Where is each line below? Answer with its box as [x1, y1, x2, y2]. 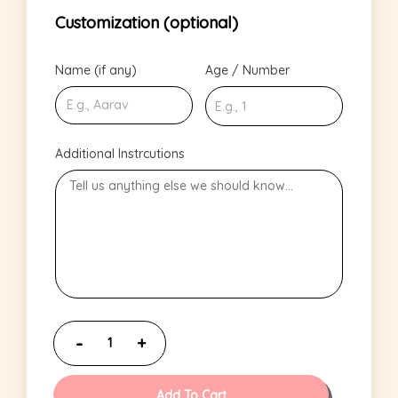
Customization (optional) [55, 12, 238, 34]
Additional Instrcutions [55, 146, 185, 163]
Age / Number [205, 62, 290, 79]
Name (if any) [55, 62, 137, 79]
